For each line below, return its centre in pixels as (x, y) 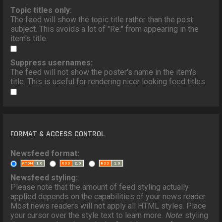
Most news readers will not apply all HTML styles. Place (109, 206)
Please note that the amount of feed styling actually (100, 187)
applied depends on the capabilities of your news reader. (109, 197)
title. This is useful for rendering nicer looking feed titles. (109, 82)
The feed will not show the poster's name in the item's (104, 72)
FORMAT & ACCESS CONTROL (58, 134)
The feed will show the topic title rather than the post (102, 20)
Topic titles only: (41, 10)
